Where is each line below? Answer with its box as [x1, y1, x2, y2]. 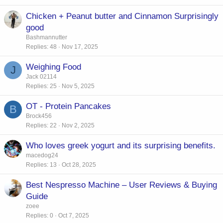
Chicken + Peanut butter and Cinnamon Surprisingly [26, 11, 219, 21]
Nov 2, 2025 [62, 121, 95, 129]
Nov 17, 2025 [62, 43, 98, 50]
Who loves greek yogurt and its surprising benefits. [26, 140, 216, 150]
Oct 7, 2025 [58, 212, 89, 219]
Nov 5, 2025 [62, 82, 95, 90]
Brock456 [26, 112, 52, 119]
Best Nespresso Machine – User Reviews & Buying [26, 180, 217, 190]
